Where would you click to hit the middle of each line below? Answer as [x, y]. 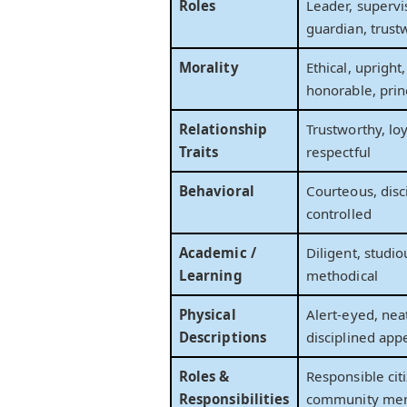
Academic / [218, 253]
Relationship [223, 129]
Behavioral [217, 191]
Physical [208, 315]
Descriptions [223, 338]
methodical [342, 276]
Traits [199, 152]
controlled [339, 214]
